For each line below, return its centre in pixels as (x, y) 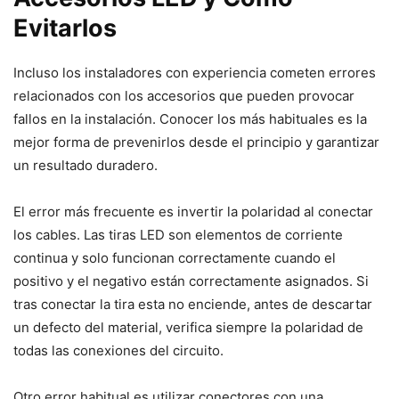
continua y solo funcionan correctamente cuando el (175, 257)
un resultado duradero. (85, 165)
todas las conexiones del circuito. (118, 350)
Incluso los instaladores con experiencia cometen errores (195, 72)
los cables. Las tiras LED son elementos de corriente (178, 234)
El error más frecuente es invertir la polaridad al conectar (193, 211)
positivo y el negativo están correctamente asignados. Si (191, 281)
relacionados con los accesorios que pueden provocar (184, 95)
